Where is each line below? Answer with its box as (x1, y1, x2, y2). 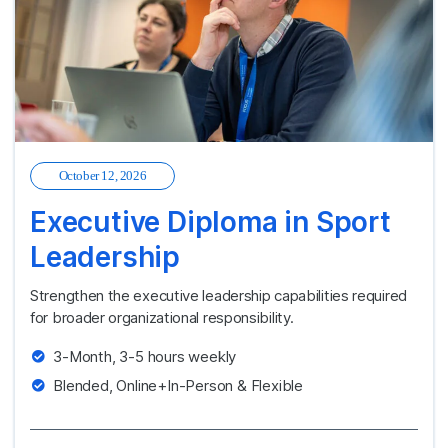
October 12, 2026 (58, 167, 147, 183)
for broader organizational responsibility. (30, 307, 294, 327)
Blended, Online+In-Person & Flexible (53, 375, 304, 395)
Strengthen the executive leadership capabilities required (30, 285, 407, 305)
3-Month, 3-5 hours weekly (53, 346, 237, 366)
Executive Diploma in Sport (30, 204, 391, 239)
